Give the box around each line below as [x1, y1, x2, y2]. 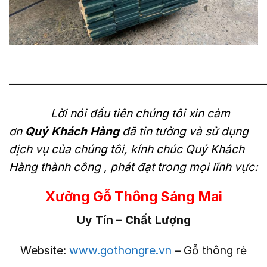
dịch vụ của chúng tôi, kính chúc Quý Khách [9, 141, 244, 156]
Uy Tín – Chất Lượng [76, 213, 191, 228]
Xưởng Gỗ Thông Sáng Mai [45, 188, 222, 205]
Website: [20, 243, 69, 257]
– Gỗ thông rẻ [172, 243, 247, 257]
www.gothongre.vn [69, 243, 172, 257]
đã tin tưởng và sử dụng [119, 123, 249, 138]
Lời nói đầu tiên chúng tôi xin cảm [42, 105, 230, 120]
